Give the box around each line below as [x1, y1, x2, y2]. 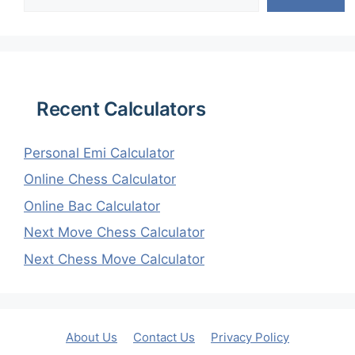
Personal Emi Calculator [24, 144, 174, 161]
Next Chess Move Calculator [24, 250, 204, 267]
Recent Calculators [36, 97, 205, 120]
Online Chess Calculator [24, 171, 176, 188]
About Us [66, 329, 117, 345]
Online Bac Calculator [24, 197, 160, 214]
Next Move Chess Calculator [24, 224, 204, 241]
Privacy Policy [211, 329, 289, 345]
